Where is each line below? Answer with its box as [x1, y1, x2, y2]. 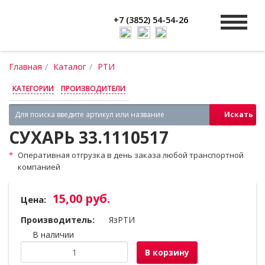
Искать [224, 109, 253, 119]
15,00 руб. [53, 190, 110, 206]
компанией [18, 161, 60, 172]
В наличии [33, 229, 74, 240]
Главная [9, 61, 42, 72]
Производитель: [21, 214, 95, 225]
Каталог [53, 61, 86, 72]
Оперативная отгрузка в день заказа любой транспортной [18, 150, 244, 160]
